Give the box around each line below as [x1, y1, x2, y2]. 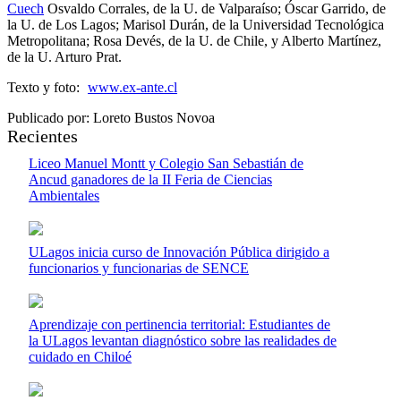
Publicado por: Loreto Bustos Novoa [7, 110, 215, 125]
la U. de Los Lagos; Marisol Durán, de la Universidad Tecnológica [7, 17, 384, 32]
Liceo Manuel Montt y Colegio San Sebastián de [29, 156, 303, 171]
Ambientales [29, 188, 99, 203]
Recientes [7, 126, 78, 146]
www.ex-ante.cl [88, 80, 177, 95]
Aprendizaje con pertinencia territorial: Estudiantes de [29, 317, 330, 332]
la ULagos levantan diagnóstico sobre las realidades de [29, 333, 337, 348]
